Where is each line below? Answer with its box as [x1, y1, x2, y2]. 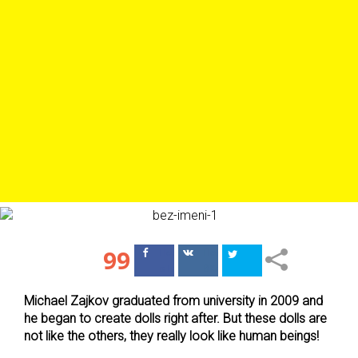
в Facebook [159, 261, 210, 275]
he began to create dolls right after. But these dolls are [24, 311, 327, 326]
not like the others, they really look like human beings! [24, 328, 319, 344]
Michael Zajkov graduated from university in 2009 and [24, 293, 323, 308]
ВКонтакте [203, 261, 253, 275]
